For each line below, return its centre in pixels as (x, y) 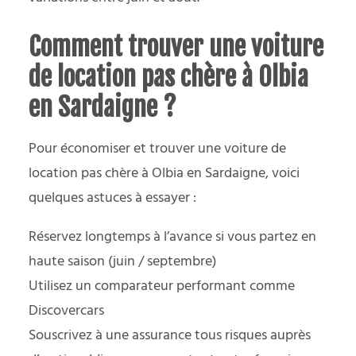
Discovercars (66, 311)
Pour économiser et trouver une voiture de (157, 149)
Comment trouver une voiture (176, 46)
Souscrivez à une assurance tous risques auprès (170, 335)
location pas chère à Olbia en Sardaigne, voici (164, 173)
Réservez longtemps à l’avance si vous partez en (172, 237)
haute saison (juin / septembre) (123, 261)
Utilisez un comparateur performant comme (162, 286)
